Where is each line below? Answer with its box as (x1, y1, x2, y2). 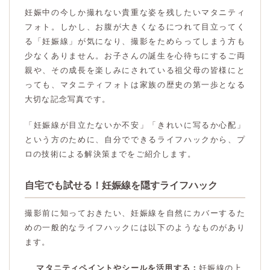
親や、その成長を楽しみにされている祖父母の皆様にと (25, 65, 245, 75)
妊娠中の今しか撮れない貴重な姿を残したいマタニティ (25, 7, 245, 17)
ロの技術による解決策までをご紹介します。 (25, 149, 196, 159)
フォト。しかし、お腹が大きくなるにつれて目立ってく (25, 22, 245, 31)
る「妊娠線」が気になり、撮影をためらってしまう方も (25, 36, 245, 46)
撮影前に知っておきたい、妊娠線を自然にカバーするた (25, 208, 245, 218)
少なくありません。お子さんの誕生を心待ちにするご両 (25, 51, 245, 60)
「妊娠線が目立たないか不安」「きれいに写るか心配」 (25, 121, 245, 130)
